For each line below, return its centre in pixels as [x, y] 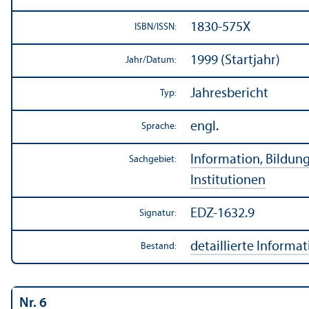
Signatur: [158, 213]
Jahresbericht [229, 93]
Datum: [161, 60]
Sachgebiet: [153, 159]
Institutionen [228, 180]
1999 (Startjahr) [235, 60]
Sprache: [159, 126]
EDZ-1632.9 [222, 213]
